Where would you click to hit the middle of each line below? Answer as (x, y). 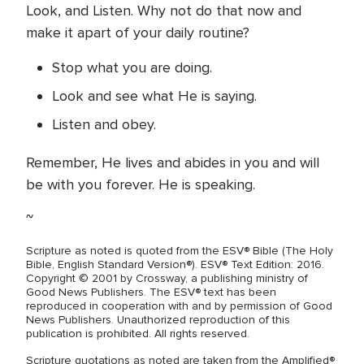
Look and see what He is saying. (156, 96)
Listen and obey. (104, 124)
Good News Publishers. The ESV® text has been (151, 292)
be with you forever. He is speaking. (141, 184)
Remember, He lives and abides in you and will (173, 162)
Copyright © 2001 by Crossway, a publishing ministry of (167, 278)
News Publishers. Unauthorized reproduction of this (158, 320)
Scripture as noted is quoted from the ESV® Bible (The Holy (180, 251)
